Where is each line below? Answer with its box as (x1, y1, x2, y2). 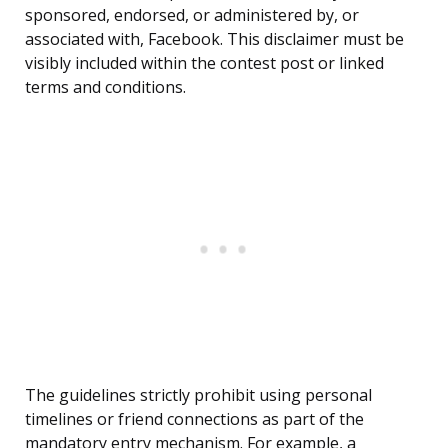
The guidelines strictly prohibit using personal (25, 384, 372, 407)
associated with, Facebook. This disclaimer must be (25, 28, 404, 51)
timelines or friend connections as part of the (25, 408, 364, 431)
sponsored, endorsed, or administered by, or (25, 4, 359, 27)
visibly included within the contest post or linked (25, 52, 384, 75)
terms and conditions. (25, 76, 186, 99)
